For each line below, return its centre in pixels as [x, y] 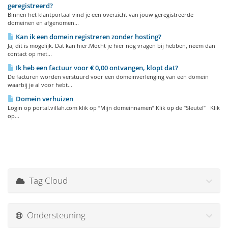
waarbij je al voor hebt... [40, 85]
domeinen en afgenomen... [43, 23]
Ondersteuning [54, 215]
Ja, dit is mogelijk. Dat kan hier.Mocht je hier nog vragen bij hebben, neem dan [111, 46]
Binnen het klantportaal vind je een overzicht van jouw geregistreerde [101, 15]
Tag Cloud [46, 180]
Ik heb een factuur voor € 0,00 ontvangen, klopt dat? [96, 68]
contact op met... [30, 54]
